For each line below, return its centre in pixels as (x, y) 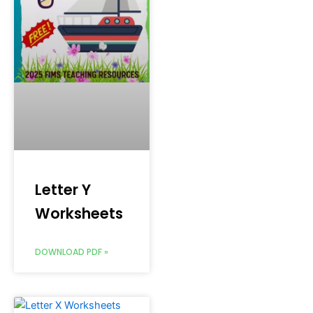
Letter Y (63, 190)
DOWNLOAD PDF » (72, 252)
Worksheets (79, 214)
